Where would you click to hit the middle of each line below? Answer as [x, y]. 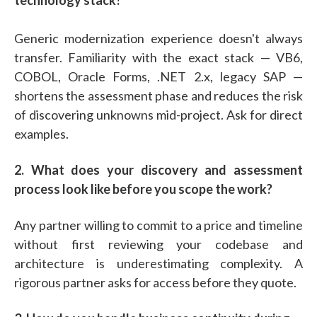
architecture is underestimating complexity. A [158, 263]
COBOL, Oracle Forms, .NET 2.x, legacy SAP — [158, 76]
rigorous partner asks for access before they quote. [155, 282]
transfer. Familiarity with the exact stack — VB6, [158, 57]
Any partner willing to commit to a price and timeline [158, 225]
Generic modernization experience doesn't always [158, 38]
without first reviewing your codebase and [158, 244]
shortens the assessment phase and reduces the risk [158, 95]
